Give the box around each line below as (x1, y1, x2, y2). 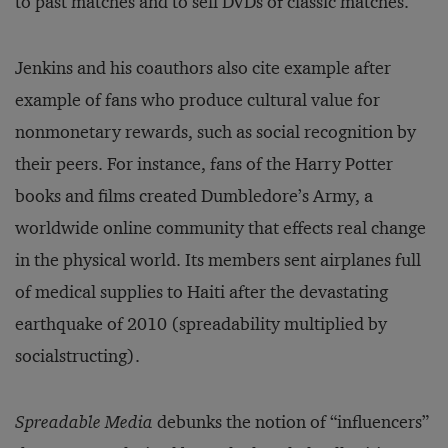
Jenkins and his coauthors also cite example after (15, 57, 391, 79)
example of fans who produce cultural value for (15, 89, 380, 111)
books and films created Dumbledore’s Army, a (15, 185, 373, 207)
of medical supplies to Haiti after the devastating (15, 281, 388, 303)
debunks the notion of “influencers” (153, 411, 429, 433)
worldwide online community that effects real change (15, 217, 426, 239)
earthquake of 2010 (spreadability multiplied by (15, 313, 387, 335)
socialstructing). (15, 345, 140, 367)
